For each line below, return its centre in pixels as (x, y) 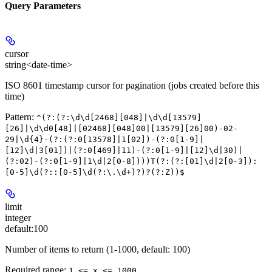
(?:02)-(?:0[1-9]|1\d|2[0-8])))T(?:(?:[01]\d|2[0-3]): (131, 161)
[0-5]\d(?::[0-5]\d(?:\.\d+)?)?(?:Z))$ (95, 172)
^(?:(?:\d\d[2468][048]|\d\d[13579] (119, 118)
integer (18, 218)
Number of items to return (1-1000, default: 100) (97, 250)
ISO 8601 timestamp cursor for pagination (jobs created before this (132, 86)
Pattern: (21, 117)
